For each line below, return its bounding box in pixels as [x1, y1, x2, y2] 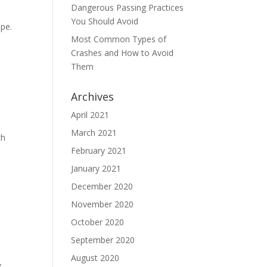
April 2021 [71, 109, 110, 120]
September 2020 [71, 234, 135, 246]
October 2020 [71, 216, 125, 228]
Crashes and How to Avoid [71, 47, 174, 58]
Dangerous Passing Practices [71, 2, 184, 13]
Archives [71, 89, 114, 104]
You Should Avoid [71, 15, 139, 27]
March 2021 [71, 127, 117, 138]
